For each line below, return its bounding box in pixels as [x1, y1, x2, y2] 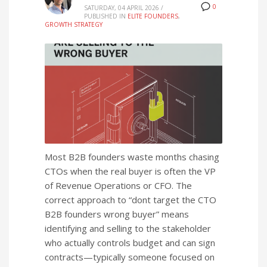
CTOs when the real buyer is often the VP [45, 165, 216, 178]
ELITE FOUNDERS [128, 12, 178, 20]
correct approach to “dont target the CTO [45, 194, 216, 206]
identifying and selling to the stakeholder [45, 222, 211, 235]
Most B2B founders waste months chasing [45, 151, 219, 163]
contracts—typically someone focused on [45, 251, 215, 263]
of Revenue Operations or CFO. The [45, 179, 192, 192]
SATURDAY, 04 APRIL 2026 [84, 4, 159, 12]
